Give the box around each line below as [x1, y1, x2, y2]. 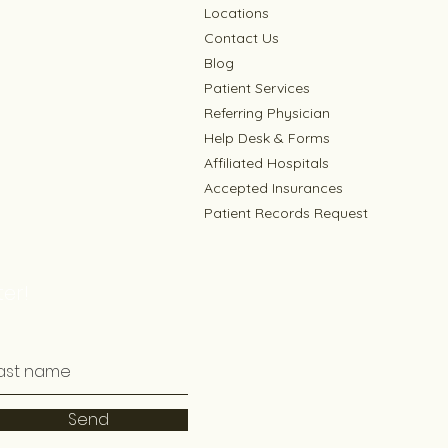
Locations [204, 3, 269, 22]
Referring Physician [204, 103, 330, 122]
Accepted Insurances [204, 178, 343, 197]
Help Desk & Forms [204, 128, 330, 147]
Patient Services [204, 78, 310, 97]
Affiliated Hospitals [204, 153, 329, 172]
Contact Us [204, 28, 279, 47]
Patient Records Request [204, 203, 368, 222]
